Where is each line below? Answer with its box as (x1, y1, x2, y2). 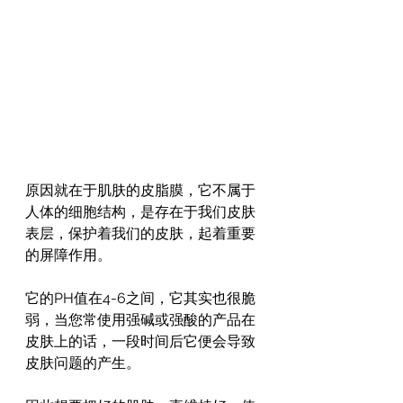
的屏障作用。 (25, 246, 112, 264)
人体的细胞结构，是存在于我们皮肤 (25, 203, 255, 221)
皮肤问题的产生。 (25, 354, 140, 372)
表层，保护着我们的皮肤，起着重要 (25, 225, 255, 243)
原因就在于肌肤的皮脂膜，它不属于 (25, 182, 255, 200)
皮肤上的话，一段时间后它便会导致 (25, 333, 255, 351)
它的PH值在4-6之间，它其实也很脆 (25, 290, 255, 308)
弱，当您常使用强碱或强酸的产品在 (25, 311, 255, 329)
